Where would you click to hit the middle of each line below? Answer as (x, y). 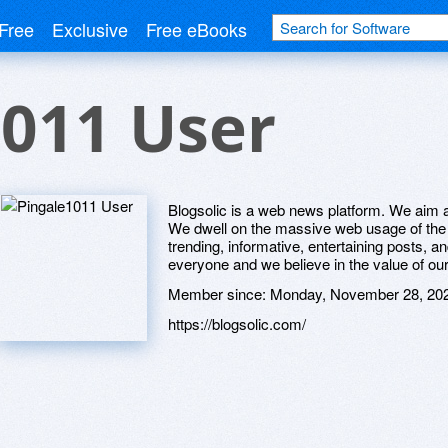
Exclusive (90, 29)
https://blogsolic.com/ (237, 323)
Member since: (219, 293)
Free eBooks (196, 29)
